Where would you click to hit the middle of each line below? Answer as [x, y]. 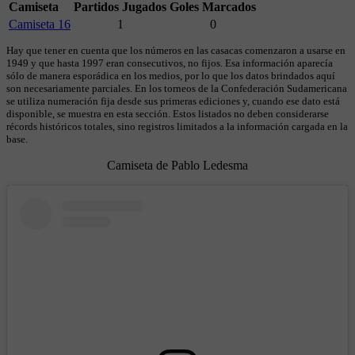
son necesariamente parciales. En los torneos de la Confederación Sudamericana [177, 88]
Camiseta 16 [40, 24]
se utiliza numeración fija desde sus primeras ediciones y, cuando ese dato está [173, 101]
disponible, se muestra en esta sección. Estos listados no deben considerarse [168, 113]
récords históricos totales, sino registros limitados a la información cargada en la [177, 126]
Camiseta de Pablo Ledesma [177, 165]
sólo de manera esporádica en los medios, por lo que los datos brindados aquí [171, 75]
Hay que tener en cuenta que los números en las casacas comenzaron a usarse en [176, 50]
